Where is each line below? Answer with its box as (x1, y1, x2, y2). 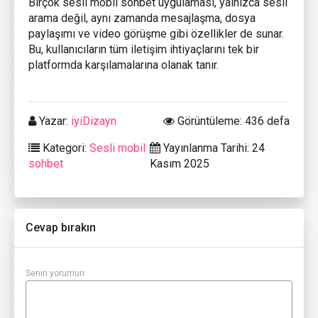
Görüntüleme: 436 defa (175, 114, 290, 128)
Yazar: (36, 114, 71, 128)
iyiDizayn (71, 114, 116, 128)
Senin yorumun (26, 268, 84, 279)
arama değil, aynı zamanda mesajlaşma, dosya (28, 11, 256, 26)
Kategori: (40, 141, 89, 155)
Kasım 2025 (150, 157, 210, 171)
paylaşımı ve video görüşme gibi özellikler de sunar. (28, 27, 284, 41)
